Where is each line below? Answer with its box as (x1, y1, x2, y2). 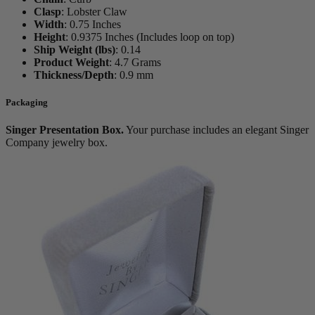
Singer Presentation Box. (6, 124, 124, 136)
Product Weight (34, 56, 109, 69)
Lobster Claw (67, 6, 127, 18)
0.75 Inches (70, 18, 121, 31)
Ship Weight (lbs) (34, 44, 115, 56)
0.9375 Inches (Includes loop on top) (71, 31, 234, 44)
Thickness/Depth (34, 69, 114, 82)
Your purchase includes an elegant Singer (124, 124, 309, 136)
